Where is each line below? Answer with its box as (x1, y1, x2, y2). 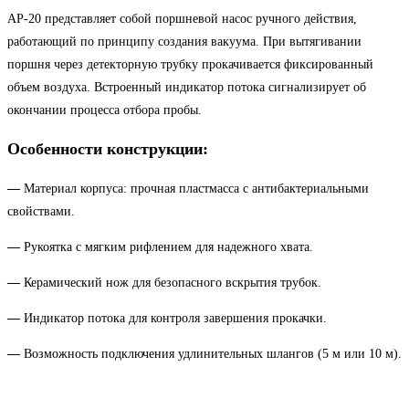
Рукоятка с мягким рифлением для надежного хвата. (24, 239, 313, 254)
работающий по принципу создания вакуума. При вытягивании (7, 34, 362, 48)
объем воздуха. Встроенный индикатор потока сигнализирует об (7, 79, 366, 94)
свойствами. (7, 204, 75, 218)
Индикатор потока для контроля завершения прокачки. (24, 310, 327, 325)
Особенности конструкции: (7, 139, 208, 158)
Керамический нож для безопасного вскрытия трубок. (24, 275, 321, 289)
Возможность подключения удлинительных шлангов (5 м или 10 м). (24, 346, 402, 361)
